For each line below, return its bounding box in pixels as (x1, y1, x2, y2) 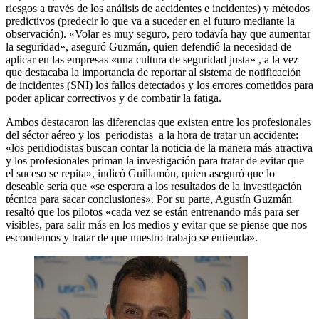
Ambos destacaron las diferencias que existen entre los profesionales (6, 115, 311, 128)
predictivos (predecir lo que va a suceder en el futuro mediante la (6, 14, 295, 27)
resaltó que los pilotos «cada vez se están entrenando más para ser (6, 205, 299, 218)
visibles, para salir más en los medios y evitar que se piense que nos (6, 218, 307, 231)
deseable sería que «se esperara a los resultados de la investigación (6, 179, 302, 192)
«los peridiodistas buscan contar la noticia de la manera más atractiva (6, 141, 313, 154)
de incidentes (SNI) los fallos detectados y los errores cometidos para (6, 78, 313, 91)
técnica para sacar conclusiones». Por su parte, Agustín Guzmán (6, 192, 292, 205)
